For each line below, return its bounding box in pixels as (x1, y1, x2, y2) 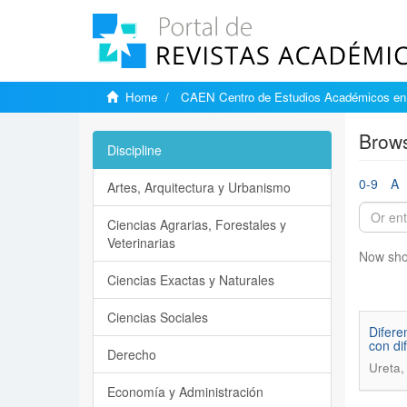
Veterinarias (107, 233, 175, 252)
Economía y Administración (107, 382, 263, 401)
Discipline (107, 141, 162, 159)
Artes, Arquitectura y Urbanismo (107, 178, 291, 196)
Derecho (107, 345, 156, 363)
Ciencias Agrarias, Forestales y (107, 215, 286, 233)
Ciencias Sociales (107, 308, 208, 326)
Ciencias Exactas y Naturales (107, 271, 274, 289)
